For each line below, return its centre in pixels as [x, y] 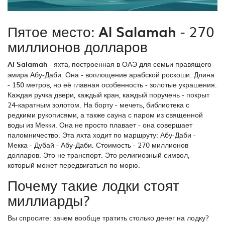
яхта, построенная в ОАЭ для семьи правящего [133, 64]
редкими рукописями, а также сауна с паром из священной [105, 115]
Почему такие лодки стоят [93, 185]
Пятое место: [53, 31]
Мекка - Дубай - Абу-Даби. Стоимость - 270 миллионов [98, 145]
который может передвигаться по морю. [74, 165]
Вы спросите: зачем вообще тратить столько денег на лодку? [108, 218]
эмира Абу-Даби [34, 75]
